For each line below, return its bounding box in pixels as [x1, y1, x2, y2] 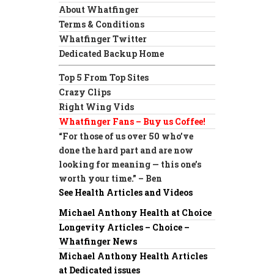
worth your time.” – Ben [59, 172, 162, 184]
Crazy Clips [59, 86, 111, 98]
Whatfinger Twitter [59, 32, 147, 45]
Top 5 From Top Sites [59, 71, 149, 83]
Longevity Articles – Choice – [59, 221, 190, 233]
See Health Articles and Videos [59, 186, 193, 198]
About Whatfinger [59, 3, 139, 15]
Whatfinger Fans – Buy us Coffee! [59, 115, 206, 127]
